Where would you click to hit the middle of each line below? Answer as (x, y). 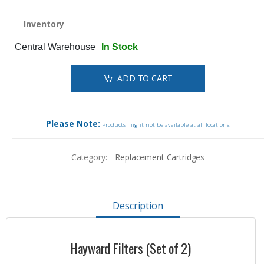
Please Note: (73, 124)
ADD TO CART (145, 78)
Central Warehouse (55, 47)
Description (138, 206)
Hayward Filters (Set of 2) (131, 247)
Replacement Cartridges (160, 157)
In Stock (120, 47)
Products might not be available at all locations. (165, 125)
